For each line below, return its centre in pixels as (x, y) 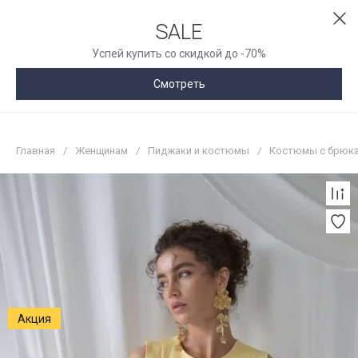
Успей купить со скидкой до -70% (179, 54)
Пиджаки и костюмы (199, 151)
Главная (36, 151)
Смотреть (179, 84)
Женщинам (101, 151)
